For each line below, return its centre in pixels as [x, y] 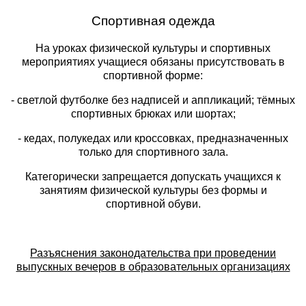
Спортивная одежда [153, 20]
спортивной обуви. [153, 204]
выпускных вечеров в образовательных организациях [153, 266]
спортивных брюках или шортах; [153, 113]
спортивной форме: [153, 75]
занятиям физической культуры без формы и [153, 190]
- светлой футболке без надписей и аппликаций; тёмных [153, 100]
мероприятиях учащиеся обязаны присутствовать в [153, 61]
